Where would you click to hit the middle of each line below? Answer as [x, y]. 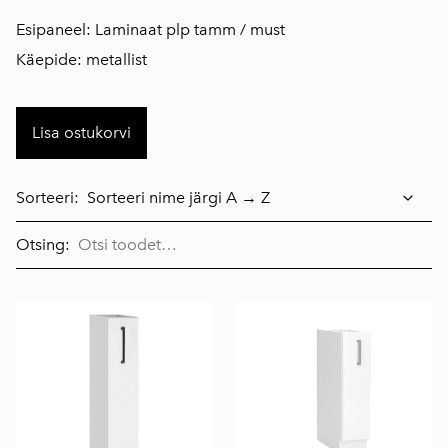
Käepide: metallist [81, 59]
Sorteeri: [47, 197]
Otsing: [43, 244]
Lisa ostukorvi [81, 132]
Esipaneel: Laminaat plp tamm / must [150, 29]
